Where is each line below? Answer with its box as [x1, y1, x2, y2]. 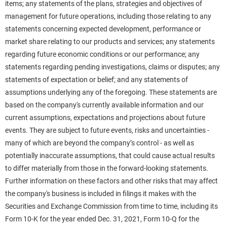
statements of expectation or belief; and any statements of [5, 75, 188, 84]
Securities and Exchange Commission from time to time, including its [5, 202, 218, 210]
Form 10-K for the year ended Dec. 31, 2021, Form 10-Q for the [5, 215, 199, 223]
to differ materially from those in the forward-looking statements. [5, 164, 208, 172]
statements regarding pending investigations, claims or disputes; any [5, 63, 220, 71]
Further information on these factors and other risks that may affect [5, 177, 218, 185]
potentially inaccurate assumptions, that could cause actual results [5, 152, 215, 160]
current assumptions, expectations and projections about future [5, 113, 205, 122]
